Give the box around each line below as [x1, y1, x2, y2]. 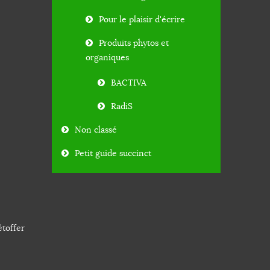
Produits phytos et [99, 37, 169, 49]
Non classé [75, 124, 117, 136]
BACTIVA [111, 77, 146, 89]
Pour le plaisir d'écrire [99, 14, 185, 25]
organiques [86, 52, 129, 63]
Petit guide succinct [75, 148, 151, 159]
